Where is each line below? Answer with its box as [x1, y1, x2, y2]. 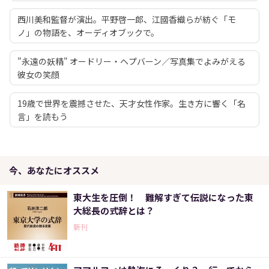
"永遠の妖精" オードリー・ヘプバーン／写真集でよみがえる [17, 55, 246, 68]
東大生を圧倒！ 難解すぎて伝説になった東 [73, 191, 253, 204]
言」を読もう [17, 110, 68, 123]
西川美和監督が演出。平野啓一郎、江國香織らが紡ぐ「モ [17, 13, 236, 26]
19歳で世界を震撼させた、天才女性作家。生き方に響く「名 [17, 97, 246, 110]
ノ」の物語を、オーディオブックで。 [17, 26, 159, 39]
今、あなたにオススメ [9, 164, 99, 177]
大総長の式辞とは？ [73, 204, 154, 217]
